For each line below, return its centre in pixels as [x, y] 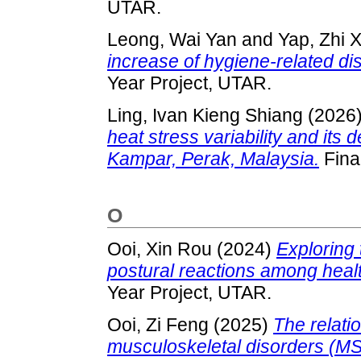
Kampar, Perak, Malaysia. [213, 159]
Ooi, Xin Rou [160, 249]
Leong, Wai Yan [172, 40]
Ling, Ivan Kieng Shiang [205, 116]
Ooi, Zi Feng [158, 324]
